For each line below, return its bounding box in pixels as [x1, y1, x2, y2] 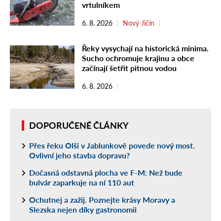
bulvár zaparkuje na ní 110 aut [29, 178, 134, 187]
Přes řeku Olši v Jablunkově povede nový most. [29, 141, 195, 150]
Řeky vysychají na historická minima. [82, 43, 209, 53]
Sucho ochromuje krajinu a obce [82, 53, 194, 63]
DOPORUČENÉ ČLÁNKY [29, 120, 129, 131]
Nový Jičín [123, 19, 154, 28]
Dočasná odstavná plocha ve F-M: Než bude [29, 168, 183, 178]
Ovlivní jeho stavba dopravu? [29, 150, 130, 160]
